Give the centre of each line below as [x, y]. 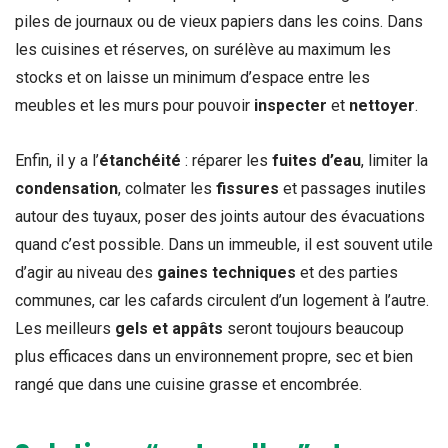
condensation [66, 189]
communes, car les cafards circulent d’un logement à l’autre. [222, 301]
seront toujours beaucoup [313, 329]
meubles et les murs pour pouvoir [134, 106]
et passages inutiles [352, 189]
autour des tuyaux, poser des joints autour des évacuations [220, 217]
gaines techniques [226, 273]
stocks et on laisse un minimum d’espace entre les [192, 78]
